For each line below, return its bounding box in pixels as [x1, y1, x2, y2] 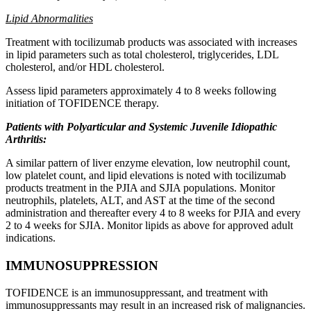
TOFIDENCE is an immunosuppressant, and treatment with [6, 287, 268, 299]
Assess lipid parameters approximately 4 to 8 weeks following [6, 84, 276, 96]
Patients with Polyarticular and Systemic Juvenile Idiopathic [6, 120, 277, 133]
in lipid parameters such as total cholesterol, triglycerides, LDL [6, 48, 278, 60]
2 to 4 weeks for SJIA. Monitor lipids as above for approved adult [6, 219, 293, 231]
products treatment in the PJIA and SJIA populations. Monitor [6, 181, 275, 194]
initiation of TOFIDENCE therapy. [6, 96, 159, 109]
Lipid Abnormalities [6, 12, 93, 24]
